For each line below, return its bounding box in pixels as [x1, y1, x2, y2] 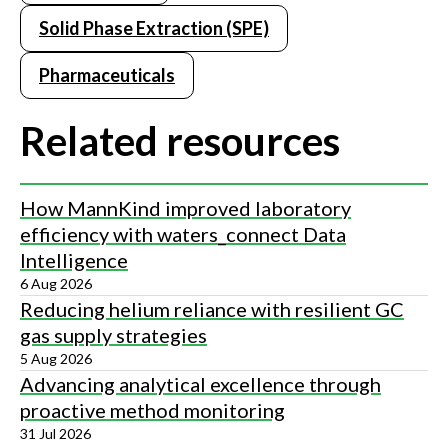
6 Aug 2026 [20, 275, 92, 293]
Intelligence [20, 248, 128, 273]
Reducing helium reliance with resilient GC [20, 297, 404, 322]
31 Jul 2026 [20, 425, 91, 443]
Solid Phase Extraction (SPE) [39, 17, 269, 40]
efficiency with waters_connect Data [20, 222, 346, 247]
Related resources [20, 117, 340, 166]
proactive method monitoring [20, 398, 285, 423]
